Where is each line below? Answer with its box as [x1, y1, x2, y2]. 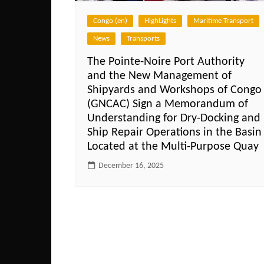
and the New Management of [87, 70, 232, 82]
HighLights [144, 16, 176, 25]
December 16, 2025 [98, 161, 164, 170]
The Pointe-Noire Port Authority [87, 55, 245, 68]
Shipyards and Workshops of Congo [87, 84, 262, 96]
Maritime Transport [193, 16, 253, 25]
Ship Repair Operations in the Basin [87, 126, 262, 138]
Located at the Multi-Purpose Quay [87, 140, 259, 153]
